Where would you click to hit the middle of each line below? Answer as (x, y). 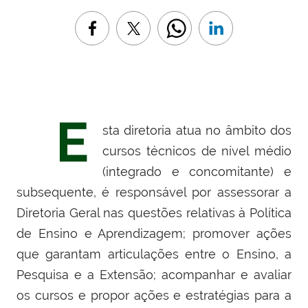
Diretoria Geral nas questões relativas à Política (154, 213)
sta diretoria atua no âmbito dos (197, 131)
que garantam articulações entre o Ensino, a (154, 254)
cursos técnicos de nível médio (197, 151)
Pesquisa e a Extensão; (86, 275)
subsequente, (56, 192)
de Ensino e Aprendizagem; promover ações (154, 234)
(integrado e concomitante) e (197, 172)
